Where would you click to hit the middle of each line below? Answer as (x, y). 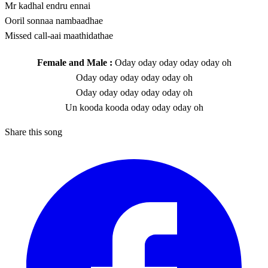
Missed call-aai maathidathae (59, 36)
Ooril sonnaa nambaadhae (54, 21)
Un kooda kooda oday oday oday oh (134, 108)
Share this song (33, 132)
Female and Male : (74, 63)
